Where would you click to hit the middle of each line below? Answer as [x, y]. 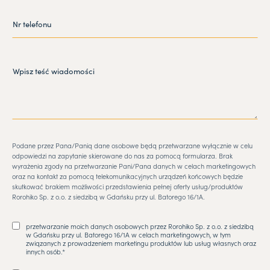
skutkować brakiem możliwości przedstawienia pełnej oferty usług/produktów [127, 187]
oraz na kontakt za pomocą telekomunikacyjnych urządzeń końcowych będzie [127, 176]
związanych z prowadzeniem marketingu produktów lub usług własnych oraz [141, 243]
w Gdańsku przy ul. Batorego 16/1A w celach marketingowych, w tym [128, 235]
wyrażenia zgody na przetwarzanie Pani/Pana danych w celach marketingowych [134, 166]
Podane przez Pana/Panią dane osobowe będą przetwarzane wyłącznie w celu [132, 146]
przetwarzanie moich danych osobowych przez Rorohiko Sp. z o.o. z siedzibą [140, 226]
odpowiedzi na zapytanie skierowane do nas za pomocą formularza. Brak [122, 156]
